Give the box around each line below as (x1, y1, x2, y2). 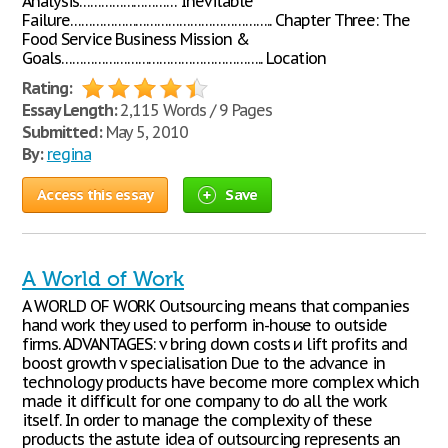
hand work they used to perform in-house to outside (22, 315, 387, 335)
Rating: (22, 78, 72, 98)
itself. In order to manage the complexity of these (22, 410, 372, 430)
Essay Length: (22, 100, 117, 120)
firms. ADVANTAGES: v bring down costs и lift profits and (22, 334, 407, 354)
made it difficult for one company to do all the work (22, 391, 387, 411)
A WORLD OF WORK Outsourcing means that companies (22, 296, 410, 316)
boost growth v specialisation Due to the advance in (22, 353, 385, 373)
